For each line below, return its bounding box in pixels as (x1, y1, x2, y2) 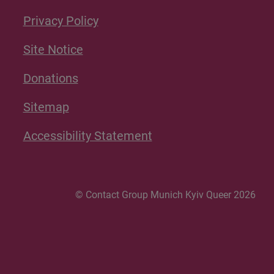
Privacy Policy (23, 13, 98, 29)
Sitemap (23, 100, 69, 115)
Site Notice (23, 42, 83, 57)
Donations (23, 71, 78, 86)
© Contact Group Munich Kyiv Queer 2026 (75, 188, 256, 201)
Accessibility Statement (23, 128, 152, 144)
